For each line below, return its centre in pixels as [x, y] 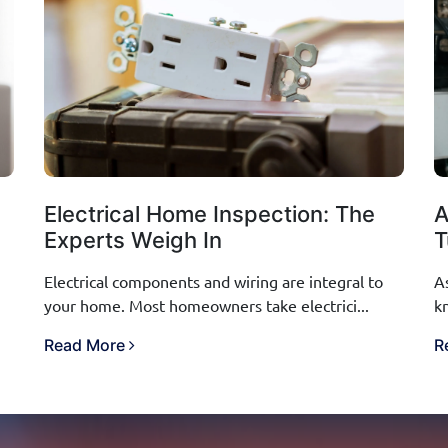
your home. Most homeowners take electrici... [206, 304]
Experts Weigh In [133, 239]
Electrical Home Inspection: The [209, 213]
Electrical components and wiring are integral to [213, 280]
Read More [86, 344]
